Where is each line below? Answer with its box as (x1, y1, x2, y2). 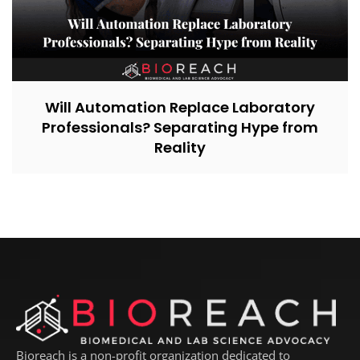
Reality (154, 137, 206, 158)
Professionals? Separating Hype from (42, 117, 318, 138)
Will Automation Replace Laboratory (45, 97, 315, 118)
